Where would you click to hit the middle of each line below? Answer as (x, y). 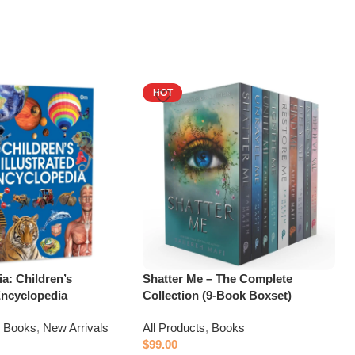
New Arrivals (76, 327)
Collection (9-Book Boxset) (218, 295)
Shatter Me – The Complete (218, 278)
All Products (174, 327)
